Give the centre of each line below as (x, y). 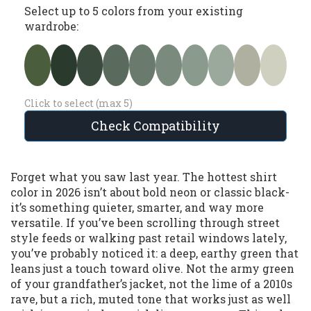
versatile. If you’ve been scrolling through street (145, 223)
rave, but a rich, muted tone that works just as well (151, 299)
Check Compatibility (155, 126)
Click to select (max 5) (78, 103)
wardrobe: (51, 26)
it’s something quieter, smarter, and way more (137, 208)
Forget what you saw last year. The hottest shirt (144, 177)
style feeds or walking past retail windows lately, (149, 238)
